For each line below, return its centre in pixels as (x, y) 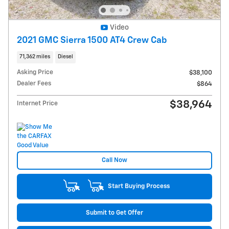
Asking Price (35, 72)
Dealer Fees (34, 83)
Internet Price (37, 103)
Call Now (114, 161)
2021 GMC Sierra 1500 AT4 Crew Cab (92, 41)
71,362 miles (35, 57)
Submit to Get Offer (114, 213)
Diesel (65, 57)
